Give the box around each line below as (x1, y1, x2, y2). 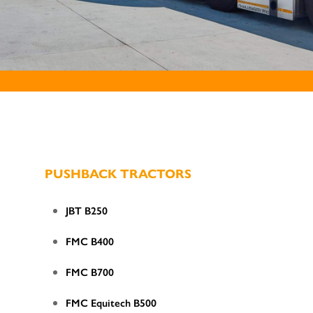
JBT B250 (66, 203, 108, 218)
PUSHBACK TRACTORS (45, 164, 191, 182)
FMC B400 (66, 233, 114, 249)
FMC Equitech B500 (66, 295, 156, 310)
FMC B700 (66, 264, 114, 279)
